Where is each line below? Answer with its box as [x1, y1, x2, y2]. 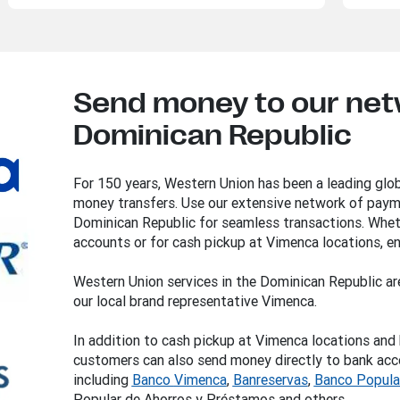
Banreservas [232, 370, 308, 388]
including [72, 370, 132, 388]
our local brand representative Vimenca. [72, 291, 317, 310]
